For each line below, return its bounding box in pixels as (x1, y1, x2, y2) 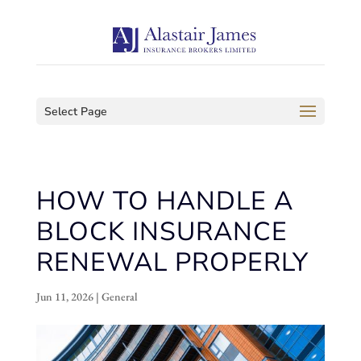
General (101, 289, 138, 304)
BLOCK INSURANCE (35, 214, 288, 249)
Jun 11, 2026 (35, 289, 93, 304)
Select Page (44, 104, 107, 119)
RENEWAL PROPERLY (35, 245, 309, 280)
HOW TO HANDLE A (35, 184, 293, 218)
